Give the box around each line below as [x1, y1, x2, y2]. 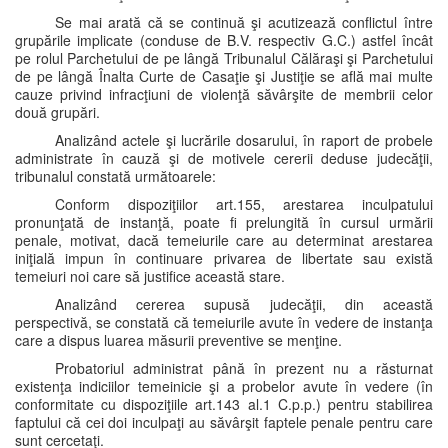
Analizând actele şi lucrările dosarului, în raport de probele [55, 130, 433, 150]
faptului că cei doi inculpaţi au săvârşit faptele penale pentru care [15, 412, 433, 432]
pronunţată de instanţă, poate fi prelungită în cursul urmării [15, 212, 433, 232]
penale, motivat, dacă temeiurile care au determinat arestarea [15, 230, 433, 250]
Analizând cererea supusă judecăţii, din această [55, 294, 433, 314]
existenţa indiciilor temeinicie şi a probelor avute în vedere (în [15, 376, 433, 396]
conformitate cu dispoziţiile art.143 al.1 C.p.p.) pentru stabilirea [15, 394, 433, 414]
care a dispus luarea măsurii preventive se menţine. [15, 330, 342, 350]
